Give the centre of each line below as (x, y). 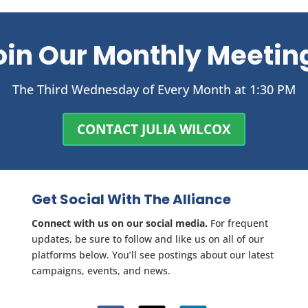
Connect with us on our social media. (120, 223)
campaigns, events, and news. (101, 271)
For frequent (238, 223)
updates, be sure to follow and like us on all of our (148, 239)
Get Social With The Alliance (131, 200)
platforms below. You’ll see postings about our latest (153, 255)
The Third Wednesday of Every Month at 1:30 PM (154, 90)
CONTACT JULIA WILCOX (154, 130)
